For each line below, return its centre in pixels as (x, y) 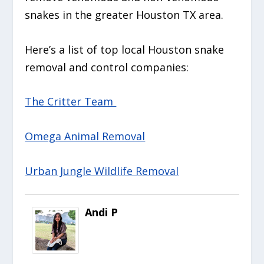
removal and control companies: (108, 67)
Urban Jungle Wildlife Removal (102, 171)
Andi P (102, 212)
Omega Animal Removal (85, 136)
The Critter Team (71, 102)
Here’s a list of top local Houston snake (125, 49)
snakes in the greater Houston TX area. (126, 14)
